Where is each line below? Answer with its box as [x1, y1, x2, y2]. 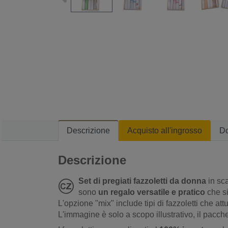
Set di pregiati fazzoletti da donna [78, 177, 206, 186]
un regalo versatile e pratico [98, 188, 205, 197]
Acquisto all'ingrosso [127, 126, 202, 135]
